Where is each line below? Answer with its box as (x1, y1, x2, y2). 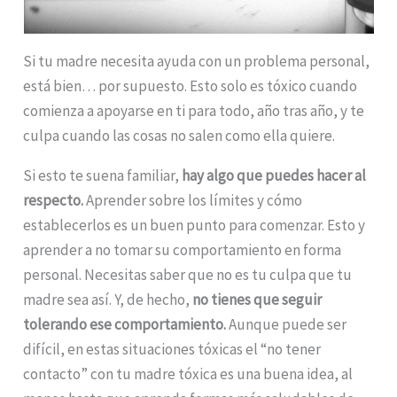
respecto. (23, 190, 84, 210)
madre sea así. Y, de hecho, (23, 289, 193, 309)
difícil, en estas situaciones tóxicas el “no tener (23, 339, 322, 359)
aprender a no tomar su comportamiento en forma (23, 239, 342, 260)
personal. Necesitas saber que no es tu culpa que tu (23, 264, 353, 284)
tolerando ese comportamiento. (23, 314, 230, 334)
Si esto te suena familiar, (23, 165, 183, 185)
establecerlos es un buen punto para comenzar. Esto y (23, 214, 366, 235)
